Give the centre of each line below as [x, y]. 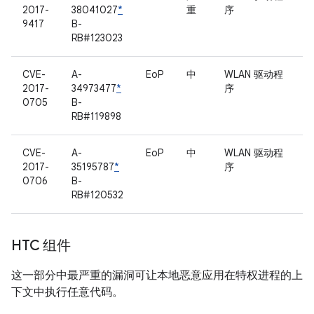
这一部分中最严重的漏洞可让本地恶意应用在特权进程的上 [157, 275]
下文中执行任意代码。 [67, 292]
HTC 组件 [41, 246]
